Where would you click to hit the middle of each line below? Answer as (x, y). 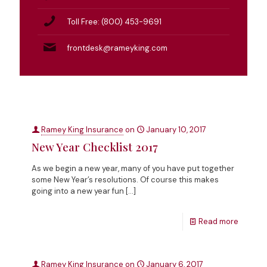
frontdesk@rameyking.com (117, 48)
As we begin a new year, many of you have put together (133, 168)
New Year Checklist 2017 (95, 146)
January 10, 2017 (176, 129)
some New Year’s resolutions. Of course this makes (125, 179)
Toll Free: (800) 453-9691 (114, 22)
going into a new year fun (78, 191)
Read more (218, 221)
